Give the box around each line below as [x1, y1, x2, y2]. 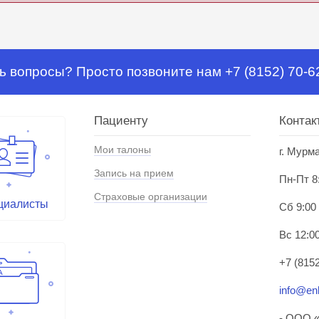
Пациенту [94, 114, 148, 128]
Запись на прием [94, 167, 174, 179]
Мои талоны [94, 144, 151, 156]
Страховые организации [94, 191, 207, 203]
